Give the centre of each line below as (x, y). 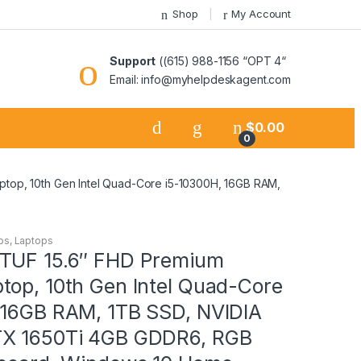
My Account (261, 14)
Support (133, 60)
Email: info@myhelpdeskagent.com (200, 79)
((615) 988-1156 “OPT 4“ (221, 60)
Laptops (33, 240)
